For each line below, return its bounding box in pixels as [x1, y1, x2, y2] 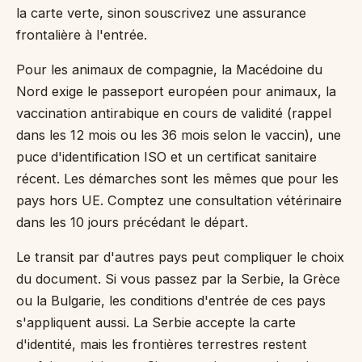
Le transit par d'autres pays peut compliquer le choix [16, 249, 344, 265]
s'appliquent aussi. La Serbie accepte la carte [16, 314, 296, 330]
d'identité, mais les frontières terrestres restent [16, 336, 307, 352]
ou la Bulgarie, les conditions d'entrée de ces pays [16, 293, 326, 309]
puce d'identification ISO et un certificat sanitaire [16, 149, 317, 165]
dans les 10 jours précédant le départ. [16, 214, 248, 230]
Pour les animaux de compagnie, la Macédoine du [16, 61, 322, 78]
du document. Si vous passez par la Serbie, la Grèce [16, 271, 340, 287]
